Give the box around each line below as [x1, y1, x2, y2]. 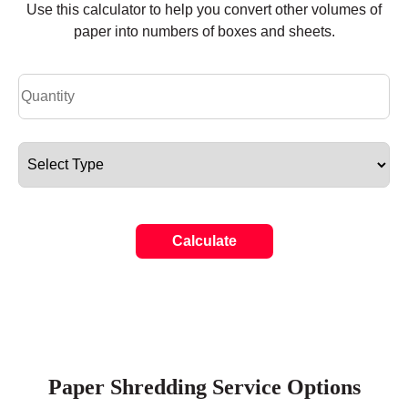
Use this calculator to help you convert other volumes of [26, 2, 382, 18]
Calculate [171, 233, 237, 250]
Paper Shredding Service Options [47, 375, 361, 400]
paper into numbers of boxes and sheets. [73, 24, 335, 40]
